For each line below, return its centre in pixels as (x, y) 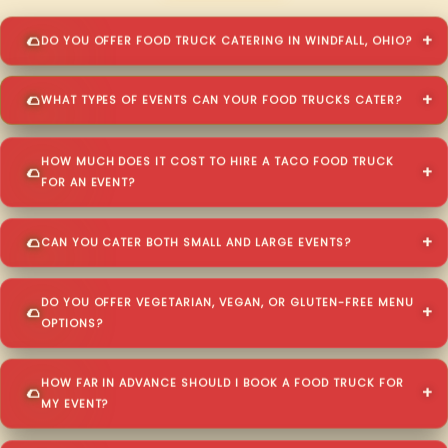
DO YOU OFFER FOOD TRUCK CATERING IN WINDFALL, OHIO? (226, 41)
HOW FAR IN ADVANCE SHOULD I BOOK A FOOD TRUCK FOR (222, 383)
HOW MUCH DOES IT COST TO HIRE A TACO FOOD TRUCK (217, 161)
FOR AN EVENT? (88, 182)
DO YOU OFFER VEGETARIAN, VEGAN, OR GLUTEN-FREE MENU (227, 302)
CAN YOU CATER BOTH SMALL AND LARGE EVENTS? (195, 242)
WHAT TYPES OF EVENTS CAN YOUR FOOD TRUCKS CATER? (221, 102)
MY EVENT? (74, 404)
